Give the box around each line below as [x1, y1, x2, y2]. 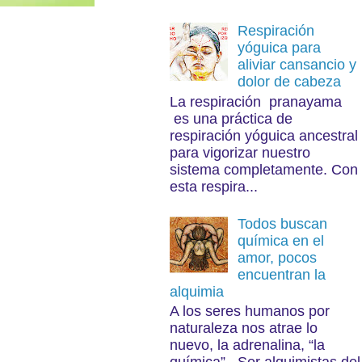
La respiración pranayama [169, 93, 342, 110]
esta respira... [169, 178, 258, 195]
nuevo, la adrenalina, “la [169, 337, 325, 354]
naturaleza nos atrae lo [169, 320, 318, 337]
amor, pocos [237, 249, 317, 266]
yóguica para [237, 39, 321, 56]
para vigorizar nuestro [169, 144, 310, 161]
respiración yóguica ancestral [169, 127, 358, 144]
